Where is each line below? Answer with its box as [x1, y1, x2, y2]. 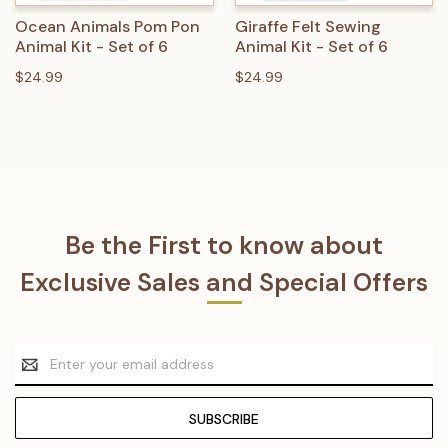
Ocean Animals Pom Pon [15, 16, 200, 38]
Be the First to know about [65, 229, 383, 263]
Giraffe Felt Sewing [234, 16, 381, 38]
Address [15, 366, 69, 385]
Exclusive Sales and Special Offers [20, 266, 428, 300]
